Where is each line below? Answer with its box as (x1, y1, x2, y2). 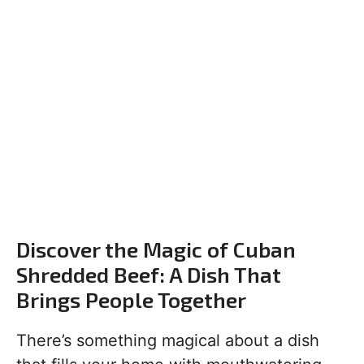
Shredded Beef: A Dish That (16, 262, 281, 287)
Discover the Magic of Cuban (16, 236, 296, 262)
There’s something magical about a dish (16, 331, 319, 350)
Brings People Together (16, 287, 246, 312)
